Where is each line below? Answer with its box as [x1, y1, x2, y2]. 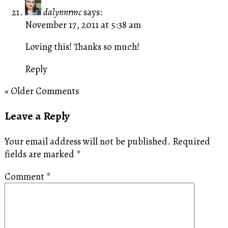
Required [172, 135, 210, 148]
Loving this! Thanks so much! [24, 40, 139, 53]
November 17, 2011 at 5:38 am [24, 18, 141, 31]
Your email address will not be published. [4, 135, 170, 148]
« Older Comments [4, 84, 79, 98]
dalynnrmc [43, 5, 81, 18]
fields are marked [4, 148, 76, 161]
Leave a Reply [4, 108, 70, 124]
